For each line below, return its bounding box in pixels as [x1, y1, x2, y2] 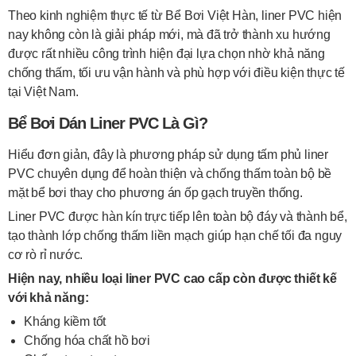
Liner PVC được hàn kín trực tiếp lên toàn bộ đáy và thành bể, [8, 210, 347, 223]
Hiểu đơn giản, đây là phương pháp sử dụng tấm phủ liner [8, 148, 328, 161]
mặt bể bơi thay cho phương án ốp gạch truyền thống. [8, 186, 303, 199]
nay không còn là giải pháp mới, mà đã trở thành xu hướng [8, 28, 331, 41]
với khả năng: [8, 291, 89, 304]
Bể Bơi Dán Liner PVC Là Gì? [8, 114, 207, 132]
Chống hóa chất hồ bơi [24, 334, 150, 347]
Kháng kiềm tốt [24, 315, 109, 328]
